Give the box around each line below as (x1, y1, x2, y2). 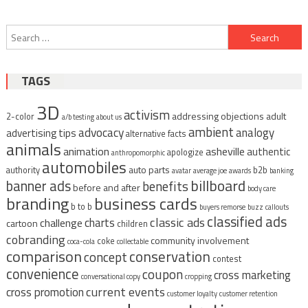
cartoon (5, 216, 38, 231)
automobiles (41, 155, 126, 180)
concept (83, 247, 127, 267)
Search (227, 25, 256, 41)
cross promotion (5, 283, 84, 302)
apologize (166, 146, 203, 159)
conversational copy (80, 271, 140, 283)
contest (212, 252, 241, 266)
